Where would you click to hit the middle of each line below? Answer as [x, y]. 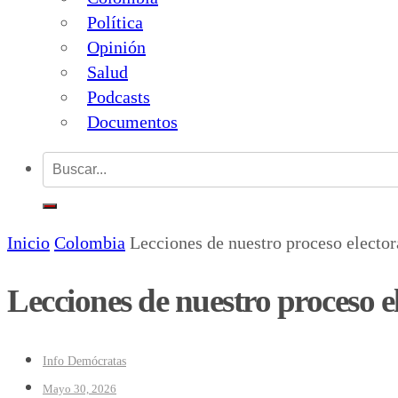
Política [115, 22]
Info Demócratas [84, 362]
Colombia [90, 242]
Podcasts [119, 96]
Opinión [116, 47]
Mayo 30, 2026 [80, 389]
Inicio [28, 242]
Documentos [132, 121]
